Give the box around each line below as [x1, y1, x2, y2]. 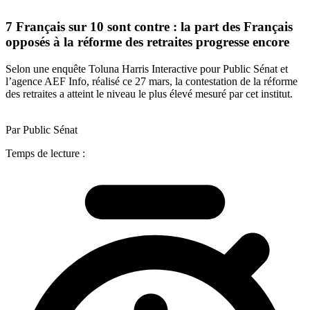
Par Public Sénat [6, 123, 77, 136]
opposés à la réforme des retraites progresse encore [6, 35, 289, 50]
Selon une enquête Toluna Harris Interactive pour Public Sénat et [6, 62, 288, 75]
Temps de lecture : [6, 147, 85, 159]
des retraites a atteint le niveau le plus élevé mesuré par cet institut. [6, 87, 293, 100]
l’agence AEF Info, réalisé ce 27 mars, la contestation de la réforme [6, 75, 298, 87]
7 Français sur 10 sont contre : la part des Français [6, 19, 293, 35]
